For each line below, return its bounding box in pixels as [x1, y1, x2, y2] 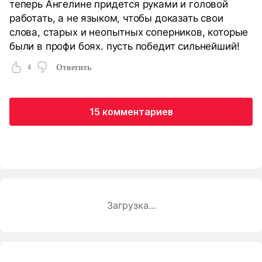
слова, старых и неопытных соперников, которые [9, 26, 249, 39]
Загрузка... [106, 199, 156, 212]
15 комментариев [89, 106, 173, 118]
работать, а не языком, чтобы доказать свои [9, 12, 223, 25]
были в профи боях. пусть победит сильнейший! [9, 40, 240, 53]
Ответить [56, 63, 91, 72]
